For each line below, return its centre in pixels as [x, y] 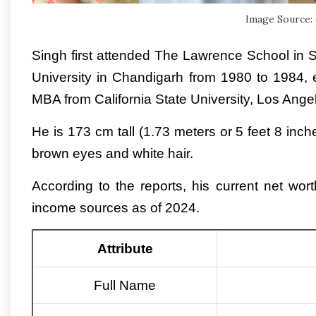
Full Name [125, 286]
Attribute [125, 249]
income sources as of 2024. [116, 208]
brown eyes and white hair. [113, 154]
